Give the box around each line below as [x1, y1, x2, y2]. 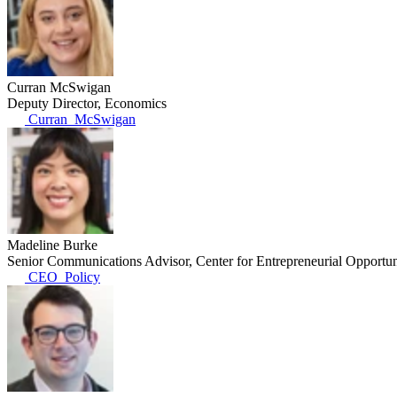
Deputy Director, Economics [7, 95, 167, 111]
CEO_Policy [25, 269, 100, 284]
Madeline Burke [7, 237, 97, 253]
